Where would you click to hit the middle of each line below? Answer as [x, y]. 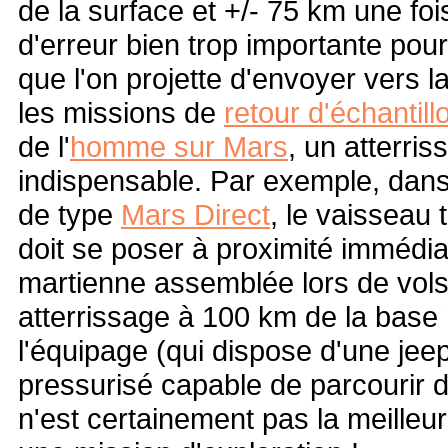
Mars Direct [195, 214]
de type [69, 214]
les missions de [121, 112]
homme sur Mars [179, 146]
